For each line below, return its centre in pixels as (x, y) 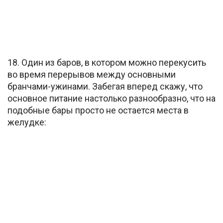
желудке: (27, 122)
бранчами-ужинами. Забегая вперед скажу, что (105, 87)
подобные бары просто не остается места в (98, 111)
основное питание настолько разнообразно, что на (111, 99)
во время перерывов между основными (92, 75)
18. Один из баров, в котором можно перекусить (107, 63)
